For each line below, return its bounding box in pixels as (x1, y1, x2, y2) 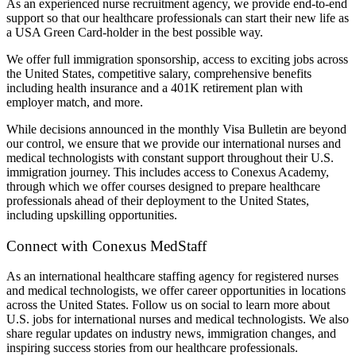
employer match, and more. (6, 95, 146, 109)
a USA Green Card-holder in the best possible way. (6, 25, 263, 39)
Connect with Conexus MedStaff (6, 237, 207, 254)
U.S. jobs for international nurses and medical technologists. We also (6, 312, 349, 327)
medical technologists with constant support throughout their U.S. (6, 151, 334, 164)
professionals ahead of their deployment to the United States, (6, 194, 309, 207)
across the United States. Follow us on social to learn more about (6, 298, 330, 312)
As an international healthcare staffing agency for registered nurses (6, 269, 339, 284)
